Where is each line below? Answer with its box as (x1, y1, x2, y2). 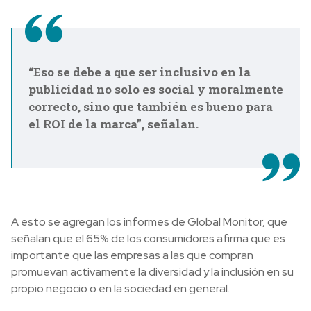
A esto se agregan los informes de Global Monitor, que (11, 215, 287, 229)
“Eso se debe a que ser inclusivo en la (28, 64, 251, 80)
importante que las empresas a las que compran (11, 248, 253, 262)
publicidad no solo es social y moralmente (28, 81, 283, 97)
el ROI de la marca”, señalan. (28, 116, 199, 132)
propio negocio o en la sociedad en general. (11, 281, 230, 296)
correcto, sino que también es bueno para (28, 99, 273, 115)
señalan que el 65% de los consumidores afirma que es (11, 231, 285, 246)
